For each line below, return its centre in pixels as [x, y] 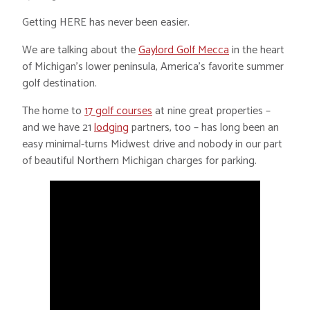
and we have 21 [58, 127]
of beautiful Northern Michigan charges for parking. [139, 161]
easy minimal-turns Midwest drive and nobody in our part [152, 144]
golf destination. [60, 83]
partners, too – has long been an [204, 127]
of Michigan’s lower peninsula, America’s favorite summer [153, 66]
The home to [53, 111]
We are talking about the [80, 50]
